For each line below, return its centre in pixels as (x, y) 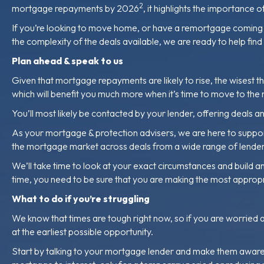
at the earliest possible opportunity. (82, 231)
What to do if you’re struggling (81, 198)
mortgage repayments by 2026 (75, 8)
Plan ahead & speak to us (67, 60)
